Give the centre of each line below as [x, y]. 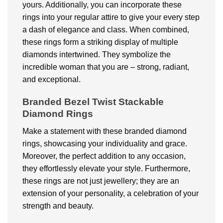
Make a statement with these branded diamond [105, 131]
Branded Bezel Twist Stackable [93, 102]
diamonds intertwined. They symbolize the [97, 55]
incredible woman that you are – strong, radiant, [106, 67]
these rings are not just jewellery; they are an [101, 181]
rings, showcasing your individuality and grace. [105, 143]
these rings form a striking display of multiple [100, 42]
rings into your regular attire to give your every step [111, 17]
